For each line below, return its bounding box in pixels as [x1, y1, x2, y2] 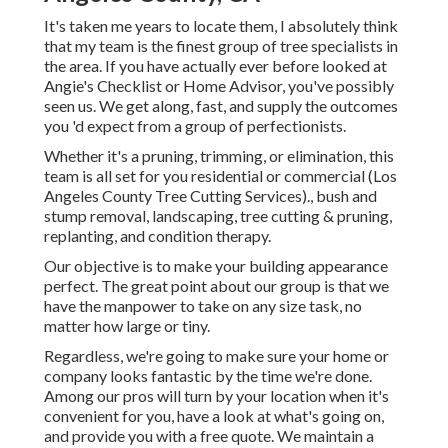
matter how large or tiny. [44, 316, 210, 336]
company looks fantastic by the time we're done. [44, 366, 372, 386]
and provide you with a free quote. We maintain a [44, 426, 374, 446]
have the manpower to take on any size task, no [44, 296, 362, 316]
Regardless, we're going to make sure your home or [44, 346, 389, 366]
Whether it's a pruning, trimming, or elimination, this [44, 146, 394, 166]
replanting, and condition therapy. [44, 226, 271, 246]
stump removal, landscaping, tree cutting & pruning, [44, 206, 392, 226]
